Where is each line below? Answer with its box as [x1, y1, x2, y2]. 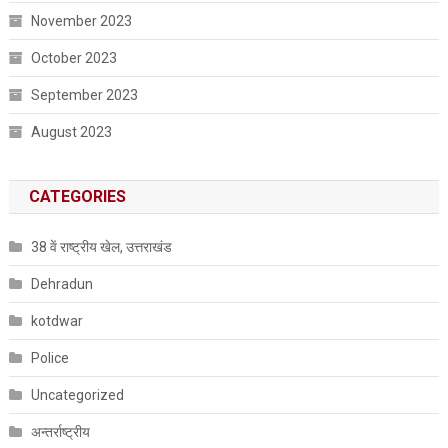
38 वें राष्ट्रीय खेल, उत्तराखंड [30, 238, 172, 255]
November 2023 [30, 12, 132, 29]
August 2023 [30, 123, 112, 140]
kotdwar [30, 312, 83, 329]
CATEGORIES [28, 186, 126, 206]
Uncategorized [30, 386, 124, 403]
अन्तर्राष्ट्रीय [30, 423, 90, 440]
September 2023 [30, 86, 138, 103]
